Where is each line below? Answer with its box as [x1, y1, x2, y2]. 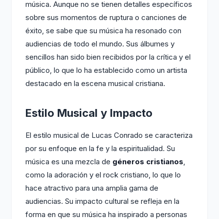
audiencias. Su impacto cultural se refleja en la [25, 197, 179, 206]
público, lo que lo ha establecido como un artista [25, 66, 187, 75]
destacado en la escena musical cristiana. [25, 79, 165, 88]
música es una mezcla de [25, 157, 112, 166]
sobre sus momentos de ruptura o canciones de [25, 13, 187, 22]
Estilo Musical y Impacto [25, 107, 153, 119]
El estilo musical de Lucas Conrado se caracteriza [25, 131, 193, 140]
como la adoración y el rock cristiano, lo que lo [25, 170, 181, 179]
